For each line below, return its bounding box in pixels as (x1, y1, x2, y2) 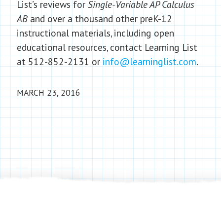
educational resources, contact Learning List (16, 41, 197, 53)
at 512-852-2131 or (16, 55, 103, 68)
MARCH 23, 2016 (16, 87, 80, 98)
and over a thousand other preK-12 (27, 12, 172, 25)
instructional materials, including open (16, 27, 174, 39)
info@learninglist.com (102, 55, 196, 68)
